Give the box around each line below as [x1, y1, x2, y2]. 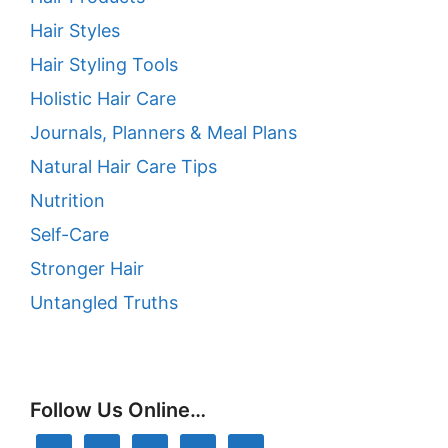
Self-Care [30, 224, 109, 246]
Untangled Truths [30, 292, 178, 314]
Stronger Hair [30, 258, 144, 280]
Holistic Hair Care [30, 88, 176, 110]
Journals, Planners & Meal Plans [30, 122, 297, 144]
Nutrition [30, 190, 105, 212]
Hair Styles [30, 20, 120, 42]
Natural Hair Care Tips [30, 156, 217, 178]
